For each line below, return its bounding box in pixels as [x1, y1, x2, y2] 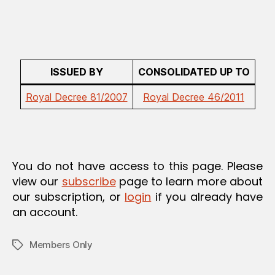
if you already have [151, 188, 263, 204]
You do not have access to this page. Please [12, 158, 263, 174]
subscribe [61, 173, 116, 189]
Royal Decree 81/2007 [25, 90, 128, 103]
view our [12, 173, 62, 189]
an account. [12, 204, 77, 220]
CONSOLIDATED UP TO [137, 65, 250, 78]
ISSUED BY [50, 65, 103, 78]
